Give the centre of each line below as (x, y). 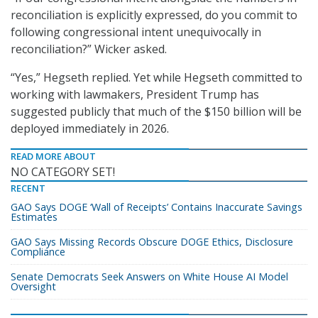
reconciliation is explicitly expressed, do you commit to (154, 15)
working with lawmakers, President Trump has (135, 95)
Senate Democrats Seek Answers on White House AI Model (149, 277)
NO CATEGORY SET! (63, 172)
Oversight (33, 287)
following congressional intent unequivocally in (136, 32)
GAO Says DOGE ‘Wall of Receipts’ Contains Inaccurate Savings (157, 207)
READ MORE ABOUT (53, 157)
